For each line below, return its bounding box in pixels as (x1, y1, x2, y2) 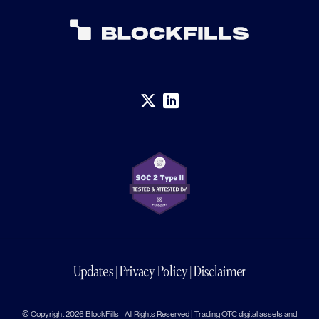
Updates (73, 263, 114, 280)
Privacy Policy (120, 263, 188, 280)
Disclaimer (194, 263, 246, 280)
